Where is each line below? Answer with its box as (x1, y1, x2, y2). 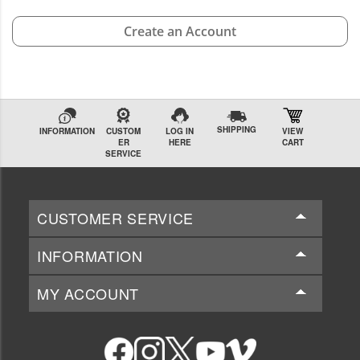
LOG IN (166, 125, 194, 137)
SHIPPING (216, 124, 256, 136)
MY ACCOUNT (37, 283, 139, 305)
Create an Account (124, 22, 236, 41)
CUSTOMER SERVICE (37, 207, 194, 229)
